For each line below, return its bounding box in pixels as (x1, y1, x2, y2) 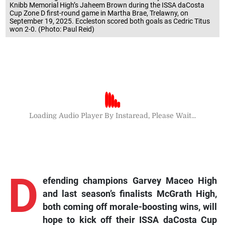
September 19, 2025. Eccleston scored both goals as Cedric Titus (10, 17, 210, 26)
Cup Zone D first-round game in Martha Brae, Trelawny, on (10, 9, 189, 18)
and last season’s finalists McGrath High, (42, 188, 217, 199)
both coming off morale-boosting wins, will (42, 201, 217, 212)
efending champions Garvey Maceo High (42, 175, 217, 186)
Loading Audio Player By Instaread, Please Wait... (29, 111, 196, 120)
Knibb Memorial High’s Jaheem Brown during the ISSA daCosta (10, 1, 205, 10)
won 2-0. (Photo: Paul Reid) (10, 25, 95, 34)
